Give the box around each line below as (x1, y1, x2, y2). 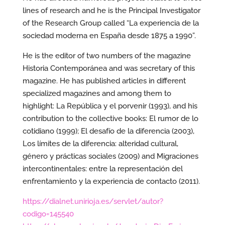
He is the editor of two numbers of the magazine (22, 51, 191, 60)
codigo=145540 (22, 209, 74, 218)
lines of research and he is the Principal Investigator (22, 6, 200, 15)
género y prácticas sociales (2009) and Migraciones (22, 152, 198, 161)
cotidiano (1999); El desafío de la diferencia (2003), (22, 127, 194, 136)
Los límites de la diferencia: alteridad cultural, (22, 139, 178, 148)
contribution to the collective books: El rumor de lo (22, 114, 198, 123)
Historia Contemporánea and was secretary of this (22, 64, 195, 73)
